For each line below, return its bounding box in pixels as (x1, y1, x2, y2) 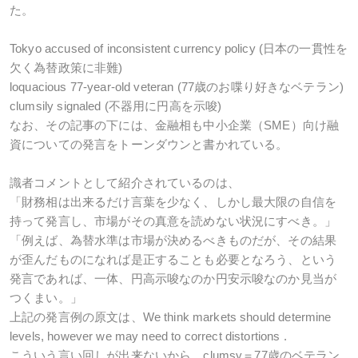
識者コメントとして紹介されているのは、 (10, 176, 240, 189)
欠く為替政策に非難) (10, 61, 123, 74)
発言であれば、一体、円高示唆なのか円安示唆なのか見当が (10, 272, 337, 285)
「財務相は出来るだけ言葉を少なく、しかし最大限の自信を (10, 195, 337, 209)
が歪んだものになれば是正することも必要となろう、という (10, 253, 337, 266)
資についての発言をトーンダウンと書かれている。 (10, 137, 288, 151)
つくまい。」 (10, 291, 82, 304)
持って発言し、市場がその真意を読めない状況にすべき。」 (10, 214, 337, 228)
